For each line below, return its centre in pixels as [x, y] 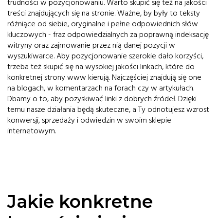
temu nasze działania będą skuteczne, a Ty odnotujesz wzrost [108, 109]
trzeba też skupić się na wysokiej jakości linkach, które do [101, 67]
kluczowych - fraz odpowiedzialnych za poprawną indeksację [108, 35]
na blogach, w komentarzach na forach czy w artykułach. [101, 88]
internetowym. [32, 131]
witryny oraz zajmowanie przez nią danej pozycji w [91, 45]
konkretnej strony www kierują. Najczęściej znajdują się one [104, 77]
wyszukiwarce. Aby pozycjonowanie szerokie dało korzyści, [105, 56]
